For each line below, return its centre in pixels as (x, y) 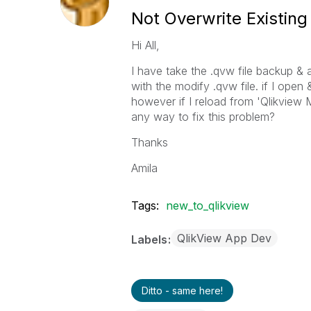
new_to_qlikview (207, 205)
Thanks (149, 142)
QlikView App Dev (224, 238)
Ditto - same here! (182, 291)
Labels (150, 239)
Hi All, (145, 45)
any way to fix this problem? (203, 117)
